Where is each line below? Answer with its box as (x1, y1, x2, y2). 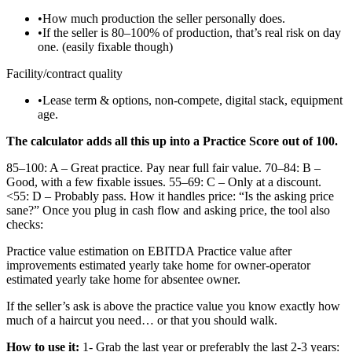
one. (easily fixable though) (38, 39, 173, 53)
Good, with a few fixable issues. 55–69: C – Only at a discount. (6, 174, 321, 189)
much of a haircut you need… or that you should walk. (6, 313, 277, 327)
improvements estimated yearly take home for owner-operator (6, 258, 310, 272)
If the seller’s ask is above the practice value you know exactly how (6, 299, 340, 313)
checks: (6, 217, 43, 231)
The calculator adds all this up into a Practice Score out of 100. (6, 134, 338, 148)
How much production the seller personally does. (42, 11, 285, 25)
